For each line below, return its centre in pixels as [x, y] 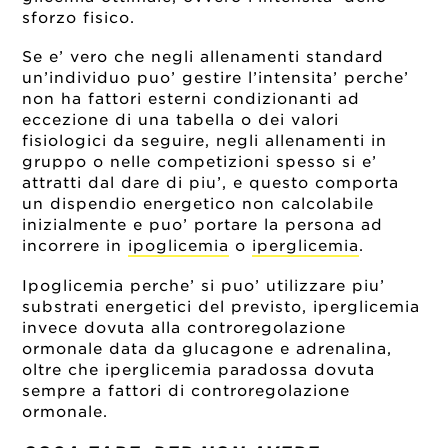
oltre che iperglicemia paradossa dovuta [199, 370]
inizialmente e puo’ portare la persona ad [203, 225]
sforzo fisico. [79, 17]
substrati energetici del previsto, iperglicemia [221, 307]
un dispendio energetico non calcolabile [198, 204]
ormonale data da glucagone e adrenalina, [207, 349]
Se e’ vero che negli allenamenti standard [203, 57]
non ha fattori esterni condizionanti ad [191, 99]
